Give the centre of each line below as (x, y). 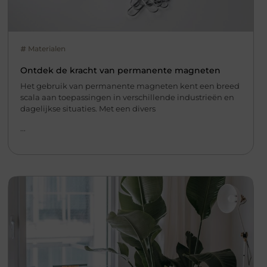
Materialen (46, 48)
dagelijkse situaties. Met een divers (88, 108)
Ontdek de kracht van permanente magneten (120, 70)
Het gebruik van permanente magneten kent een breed (130, 86)
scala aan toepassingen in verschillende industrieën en (127, 97)
